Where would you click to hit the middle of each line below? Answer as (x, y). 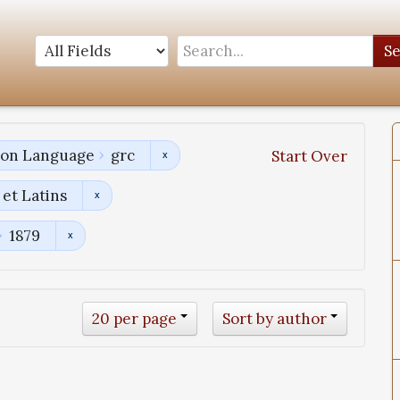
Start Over (309, 157)
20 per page (134, 319)
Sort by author (275, 319)
